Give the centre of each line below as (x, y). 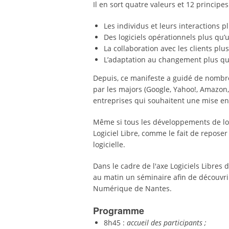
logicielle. (109, 144)
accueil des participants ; (167, 223)
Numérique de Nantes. (132, 188)
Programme (119, 211)
